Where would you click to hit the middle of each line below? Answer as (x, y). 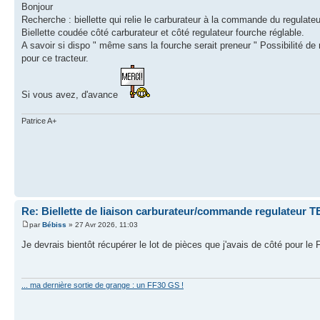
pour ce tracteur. (55, 58)
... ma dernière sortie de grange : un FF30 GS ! (102, 285)
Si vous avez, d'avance (71, 94)
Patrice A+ (39, 121)
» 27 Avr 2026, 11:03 (102, 225)
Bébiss (54, 225)
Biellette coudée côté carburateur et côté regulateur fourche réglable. (163, 32)
